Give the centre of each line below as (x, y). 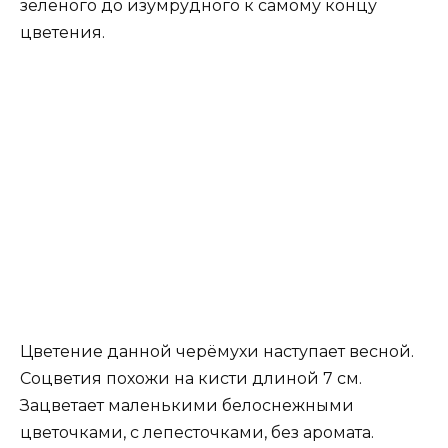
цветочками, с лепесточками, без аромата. (197, 432)
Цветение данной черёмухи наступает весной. (217, 351)
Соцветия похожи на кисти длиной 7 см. (191, 378)
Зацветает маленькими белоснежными (187, 405)
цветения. (62, 32)
